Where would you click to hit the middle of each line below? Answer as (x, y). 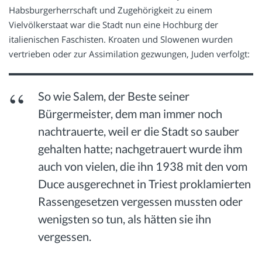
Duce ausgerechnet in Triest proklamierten (145, 184)
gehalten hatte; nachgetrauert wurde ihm (140, 149)
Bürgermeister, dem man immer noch (130, 114)
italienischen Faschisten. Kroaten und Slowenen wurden (121, 39)
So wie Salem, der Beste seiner (114, 96)
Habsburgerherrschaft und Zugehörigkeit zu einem (111, 10)
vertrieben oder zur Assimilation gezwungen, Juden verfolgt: (129, 54)
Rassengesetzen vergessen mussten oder (141, 201)
